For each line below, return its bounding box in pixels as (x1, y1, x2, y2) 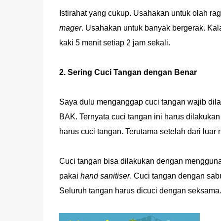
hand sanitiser (80, 172, 130, 180)
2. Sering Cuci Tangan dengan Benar (59, 68, 197, 76)
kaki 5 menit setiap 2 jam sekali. (59, 38, 170, 47)
